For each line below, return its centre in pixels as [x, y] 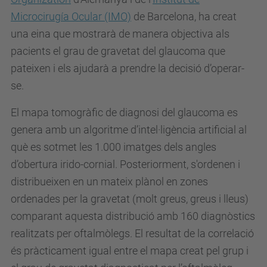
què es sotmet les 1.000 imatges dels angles [114, 147]
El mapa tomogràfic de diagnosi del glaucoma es [124, 112]
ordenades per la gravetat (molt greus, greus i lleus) [130, 199]
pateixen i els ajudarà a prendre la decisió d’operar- [128, 68]
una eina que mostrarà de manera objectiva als [120, 34]
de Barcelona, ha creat [184, 16]
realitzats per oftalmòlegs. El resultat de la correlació [132, 233]
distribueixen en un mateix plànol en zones [109, 181]
